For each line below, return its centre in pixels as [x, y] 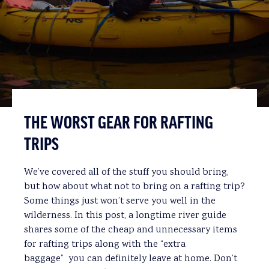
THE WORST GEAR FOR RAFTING [119, 123]
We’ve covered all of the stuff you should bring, [126, 172]
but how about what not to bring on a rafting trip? [134, 187]
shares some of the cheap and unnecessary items [131, 230]
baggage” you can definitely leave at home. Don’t [131, 259]
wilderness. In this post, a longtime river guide [125, 216]
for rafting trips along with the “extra [105, 244]
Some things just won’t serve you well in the [120, 201]
